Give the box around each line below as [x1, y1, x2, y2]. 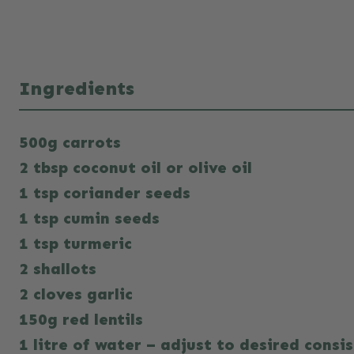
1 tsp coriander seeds [19, 183, 190, 202]
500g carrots [19, 133, 121, 152]
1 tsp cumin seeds [19, 209, 160, 228]
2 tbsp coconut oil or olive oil [19, 158, 252, 177]
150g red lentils [19, 310, 143, 329]
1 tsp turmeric [19, 234, 132, 253]
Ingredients [19, 77, 134, 100]
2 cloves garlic [19, 284, 133, 303]
